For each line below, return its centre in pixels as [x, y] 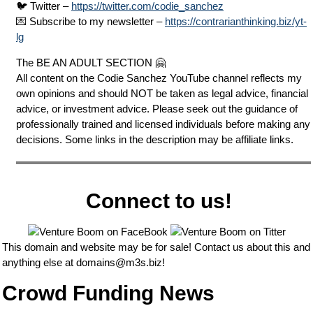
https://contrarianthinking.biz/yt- [236, 21]
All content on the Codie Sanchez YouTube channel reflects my [159, 78]
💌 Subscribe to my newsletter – [90, 21]
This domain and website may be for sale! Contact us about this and [156, 247]
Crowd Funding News [108, 293]
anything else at [39, 263]
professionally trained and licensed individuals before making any [163, 124]
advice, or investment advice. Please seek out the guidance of [157, 109]
